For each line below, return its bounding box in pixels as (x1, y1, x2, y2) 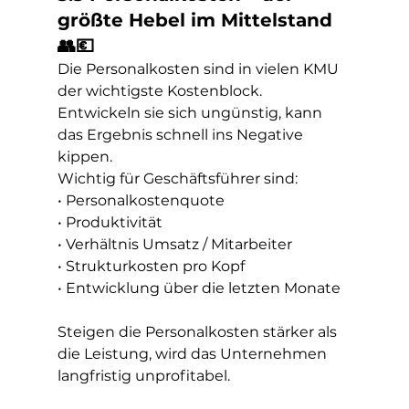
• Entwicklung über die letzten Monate (57, 279, 341, 297)
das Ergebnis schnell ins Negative (57, 126, 307, 143)
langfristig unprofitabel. (57, 367, 230, 384)
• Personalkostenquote (57, 192, 225, 209)
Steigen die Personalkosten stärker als (57, 323, 341, 341)
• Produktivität (57, 214, 163, 231)
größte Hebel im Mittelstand (57, 9, 338, 31)
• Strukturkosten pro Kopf (57, 257, 245, 275)
